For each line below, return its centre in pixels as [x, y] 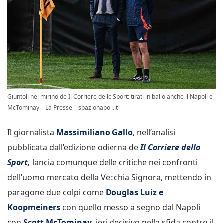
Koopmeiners [34, 207]
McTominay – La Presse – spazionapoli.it [63, 108]
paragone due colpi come [56, 192]
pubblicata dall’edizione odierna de [73, 148]
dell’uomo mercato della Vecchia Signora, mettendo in [109, 177]
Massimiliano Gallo [95, 133]
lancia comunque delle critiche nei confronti [114, 163]
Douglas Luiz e [133, 192]
